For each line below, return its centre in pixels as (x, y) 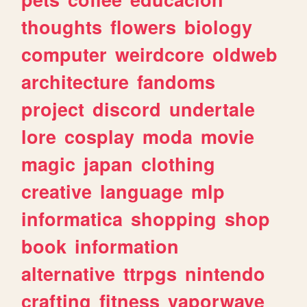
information (127, 246)
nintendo (225, 273)
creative (57, 191)
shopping (174, 218)
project (53, 109)
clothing (179, 163)
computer (64, 54)
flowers (144, 26)
